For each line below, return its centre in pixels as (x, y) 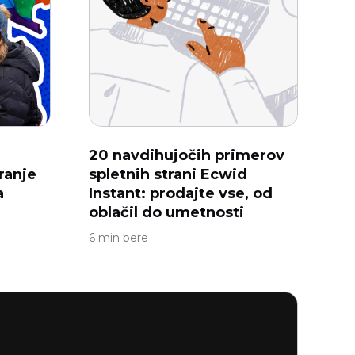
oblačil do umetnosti (166, 212)
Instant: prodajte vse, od (181, 193)
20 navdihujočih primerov (187, 155)
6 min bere (118, 238)
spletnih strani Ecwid (168, 174)
